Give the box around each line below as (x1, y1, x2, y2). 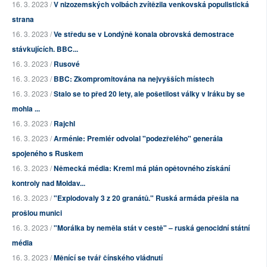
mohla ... (12, 103, 40, 114)
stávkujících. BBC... (12, 44, 78, 55)
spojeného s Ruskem (12, 148, 83, 159)
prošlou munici (12, 207, 62, 219)
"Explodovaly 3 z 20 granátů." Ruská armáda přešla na (54, 193, 239, 204)
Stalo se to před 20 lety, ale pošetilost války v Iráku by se (54, 88, 245, 100)
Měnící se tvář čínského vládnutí (54, 252, 163, 263)
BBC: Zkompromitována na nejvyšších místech (54, 73, 214, 85)
